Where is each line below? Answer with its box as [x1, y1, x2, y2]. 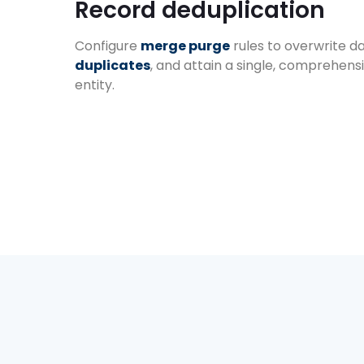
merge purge [141, 37, 230, 56]
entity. [75, 76, 115, 95]
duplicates [75, 56, 150, 76]
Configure [75, 37, 141, 56]
